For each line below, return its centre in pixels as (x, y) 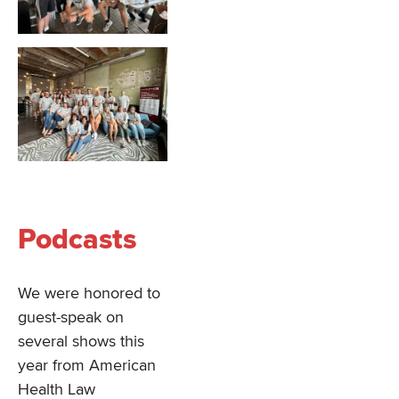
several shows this (81, 342)
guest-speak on (71, 318)
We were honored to (89, 293)
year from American (87, 366)
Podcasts (77, 240)
